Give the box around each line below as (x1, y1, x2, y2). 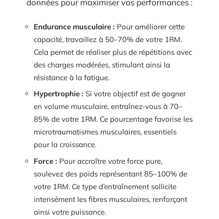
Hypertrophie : (34, 89, 84, 99)
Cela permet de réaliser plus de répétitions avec (34, 47, 192, 57)
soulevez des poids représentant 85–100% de (34, 169, 187, 178)
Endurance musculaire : (34, 22, 115, 31)
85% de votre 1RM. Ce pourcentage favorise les (34, 114, 193, 124)
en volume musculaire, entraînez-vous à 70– (34, 102, 182, 111)
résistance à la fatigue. (34, 72, 109, 82)
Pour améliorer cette (115, 22, 185, 31)
